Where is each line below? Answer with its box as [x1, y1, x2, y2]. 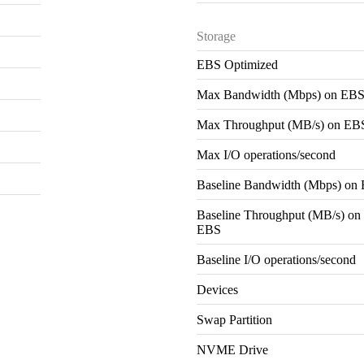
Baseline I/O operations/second [197, 252, 357, 266]
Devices [197, 282, 239, 297]
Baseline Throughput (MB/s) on [197, 207, 362, 222]
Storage [197, 28, 236, 43]
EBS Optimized [197, 57, 279, 71]
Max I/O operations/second [197, 147, 336, 162]
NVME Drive [197, 342, 269, 357]
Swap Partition [197, 312, 273, 327]
